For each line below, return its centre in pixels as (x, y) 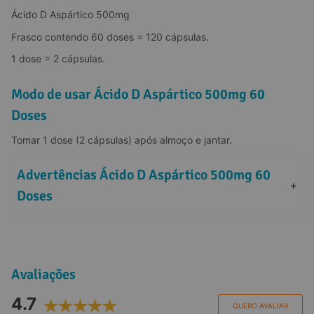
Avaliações (43, 274)
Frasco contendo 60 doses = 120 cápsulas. (110, 36)
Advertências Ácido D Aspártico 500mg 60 (144, 175)
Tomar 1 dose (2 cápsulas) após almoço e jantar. (122, 139)
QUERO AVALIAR (260, 305)
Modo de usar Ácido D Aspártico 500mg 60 (138, 95)
